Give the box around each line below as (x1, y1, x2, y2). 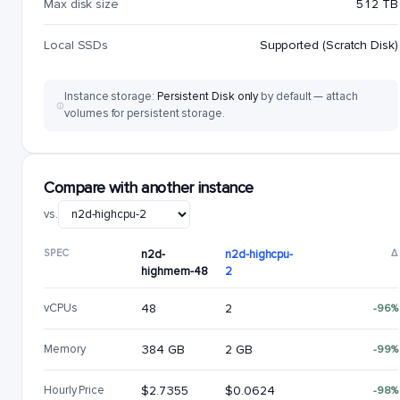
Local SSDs (44, 37, 109, 53)
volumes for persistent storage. (64, 106, 225, 121)
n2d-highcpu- (225, 247, 294, 262)
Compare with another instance (44, 178, 254, 197)
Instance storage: (64, 89, 157, 104)
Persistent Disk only (156, 89, 259, 104)
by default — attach (258, 89, 358, 104)
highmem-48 (141, 264, 208, 279)
